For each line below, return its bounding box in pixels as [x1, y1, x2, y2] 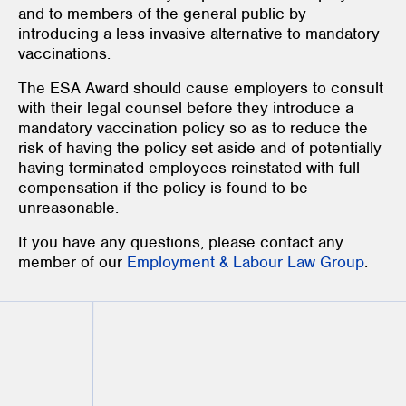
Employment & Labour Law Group [127, 251, 364, 272]
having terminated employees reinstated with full [18, 157, 360, 178]
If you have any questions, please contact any [18, 231, 343, 252]
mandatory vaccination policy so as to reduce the [18, 117, 368, 138]
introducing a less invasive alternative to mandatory [18, 23, 380, 43]
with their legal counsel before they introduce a [18, 97, 353, 118]
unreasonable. [18, 197, 119, 217]
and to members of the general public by [18, 3, 306, 24]
